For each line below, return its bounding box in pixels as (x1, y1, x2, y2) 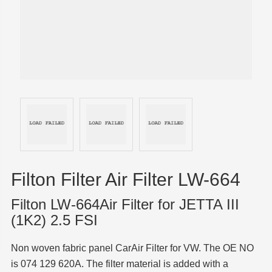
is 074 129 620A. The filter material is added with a (10, 259, 228, 270)
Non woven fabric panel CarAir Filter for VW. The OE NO (10, 243, 254, 254)
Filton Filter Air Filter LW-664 (10, 169, 240, 190)
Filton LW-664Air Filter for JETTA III (10, 196, 239, 213)
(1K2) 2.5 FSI (10, 212, 98, 229)
